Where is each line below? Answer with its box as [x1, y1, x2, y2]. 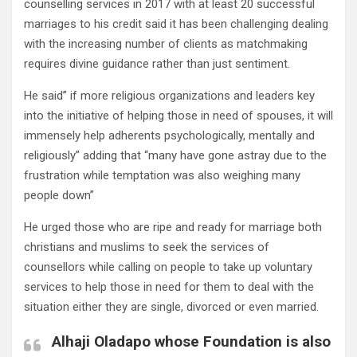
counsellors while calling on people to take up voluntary [24, 260, 312, 275]
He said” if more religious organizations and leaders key [24, 88, 315, 104]
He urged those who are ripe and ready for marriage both [24, 220, 322, 235]
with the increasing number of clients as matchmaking [24, 37, 308, 52]
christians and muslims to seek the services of [24, 240, 269, 255]
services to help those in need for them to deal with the [24, 280, 314, 295]
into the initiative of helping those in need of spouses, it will [24, 108, 333, 124]
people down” [24, 188, 94, 203]
